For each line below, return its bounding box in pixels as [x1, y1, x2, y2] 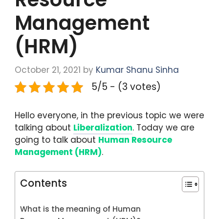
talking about [15, 122, 73, 134]
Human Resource [98, 134, 172, 146]
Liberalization [73, 122, 132, 134]
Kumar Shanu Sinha [96, 64, 179, 76]
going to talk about [15, 134, 98, 146]
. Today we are [132, 122, 195, 134]
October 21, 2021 [15, 64, 81, 76]
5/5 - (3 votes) [91, 80, 161, 94]
